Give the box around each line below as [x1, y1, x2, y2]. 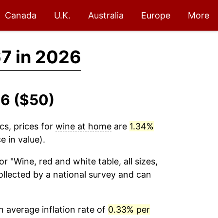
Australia [88, 10, 124, 20]
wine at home [55, 121, 111, 131]
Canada [5, 10, 36, 20]
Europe [141, 10, 170, 20]
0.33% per [108, 204, 150, 215]
